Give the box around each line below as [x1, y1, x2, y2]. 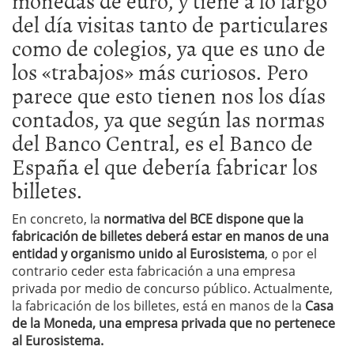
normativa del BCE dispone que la [104, 210, 303, 228]
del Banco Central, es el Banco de [12, 126, 313, 159]
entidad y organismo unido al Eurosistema [12, 245, 265, 262]
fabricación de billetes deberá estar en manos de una [12, 228, 329, 245]
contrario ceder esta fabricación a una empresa [12, 262, 296, 280]
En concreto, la [12, 210, 104, 228]
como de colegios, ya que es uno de [12, 31, 326, 64]
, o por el [265, 245, 317, 262]
